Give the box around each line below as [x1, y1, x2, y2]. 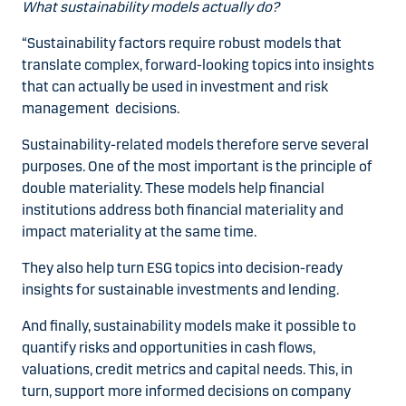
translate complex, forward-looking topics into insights [22, 56, 374, 73]
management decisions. [22, 100, 185, 117]
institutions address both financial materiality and [22, 201, 343, 218]
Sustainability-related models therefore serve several [22, 136, 369, 153]
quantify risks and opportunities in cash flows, [22, 339, 315, 356]
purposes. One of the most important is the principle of [22, 158, 372, 175]
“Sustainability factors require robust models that [22, 34, 342, 52]
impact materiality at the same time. [22, 223, 259, 240]
